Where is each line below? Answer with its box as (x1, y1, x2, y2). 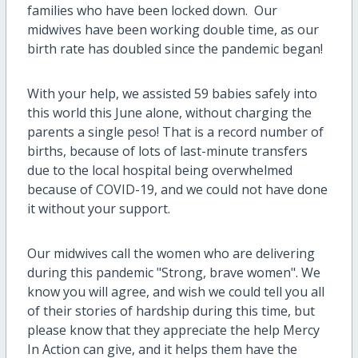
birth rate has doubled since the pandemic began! (26, 40, 323, 58)
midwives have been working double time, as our (26, 21, 319, 39)
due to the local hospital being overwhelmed (26, 161, 292, 180)
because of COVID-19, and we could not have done (26, 181, 328, 199)
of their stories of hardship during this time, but (26, 302, 315, 320)
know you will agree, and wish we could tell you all (26, 283, 324, 301)
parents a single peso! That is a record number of (26, 123, 324, 141)
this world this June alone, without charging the (26, 104, 312, 122)
